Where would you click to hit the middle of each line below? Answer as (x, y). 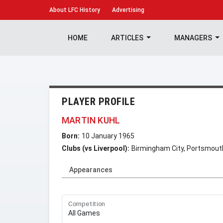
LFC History (83, 10)
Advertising (128, 10)
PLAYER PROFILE (98, 102)
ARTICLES (128, 38)
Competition (87, 204)
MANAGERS (194, 38)
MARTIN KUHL (91, 120)
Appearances (91, 170)
